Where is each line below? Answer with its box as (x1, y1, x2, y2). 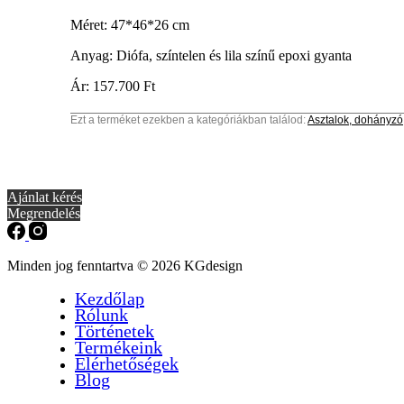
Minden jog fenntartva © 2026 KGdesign (7, 257, 243, 273)
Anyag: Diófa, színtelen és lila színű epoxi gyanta (70, 47, 352, 63)
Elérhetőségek (75, 353, 179, 373)
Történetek (75, 320, 154, 341)
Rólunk (75, 304, 128, 325)
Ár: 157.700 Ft (70, 78, 155, 94)
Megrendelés (7, 205, 80, 221)
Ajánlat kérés (7, 188, 82, 205)
